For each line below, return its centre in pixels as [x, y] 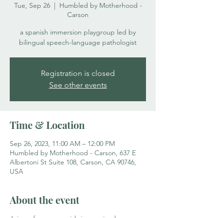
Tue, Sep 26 [32, 5]
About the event [45, 200]
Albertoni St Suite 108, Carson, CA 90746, [73, 162]
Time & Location [47, 125]
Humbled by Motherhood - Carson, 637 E [73, 153]
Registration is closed [78, 73]
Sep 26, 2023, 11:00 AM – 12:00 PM [62, 144]
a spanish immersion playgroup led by [78, 32]
